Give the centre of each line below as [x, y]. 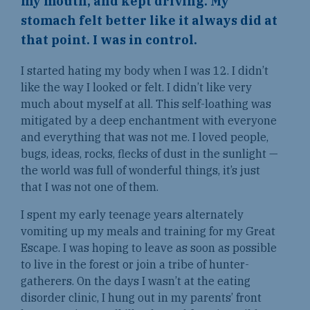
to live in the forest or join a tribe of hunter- [135, 265]
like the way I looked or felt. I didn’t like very [136, 88]
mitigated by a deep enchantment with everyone [149, 121]
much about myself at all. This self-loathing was [146, 104]
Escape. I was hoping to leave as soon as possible [149, 248]
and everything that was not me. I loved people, [145, 137]
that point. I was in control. [109, 40]
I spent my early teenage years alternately [132, 215]
